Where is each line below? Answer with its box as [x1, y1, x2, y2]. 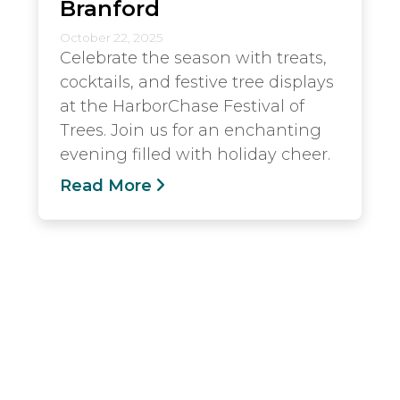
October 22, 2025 [60, 30, 162, 45]
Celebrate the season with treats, [60, 48, 327, 68]
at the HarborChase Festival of [60, 96, 304, 116]
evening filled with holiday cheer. [60, 145, 330, 164]
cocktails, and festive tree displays [60, 72, 334, 92]
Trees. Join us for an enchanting [60, 121, 321, 140]
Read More [60, 176, 152, 196]
